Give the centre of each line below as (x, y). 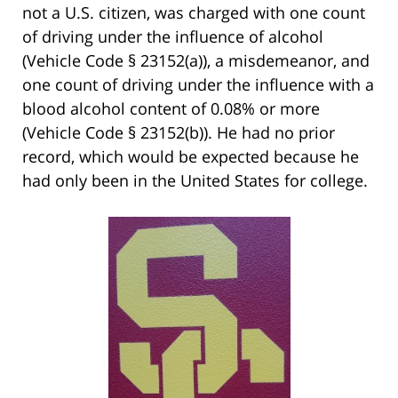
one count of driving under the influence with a (198, 84)
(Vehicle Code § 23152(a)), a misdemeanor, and (196, 60)
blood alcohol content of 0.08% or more (171, 108)
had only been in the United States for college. (195, 180)
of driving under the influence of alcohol (173, 36)
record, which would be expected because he (191, 156)
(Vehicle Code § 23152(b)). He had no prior (179, 132)
